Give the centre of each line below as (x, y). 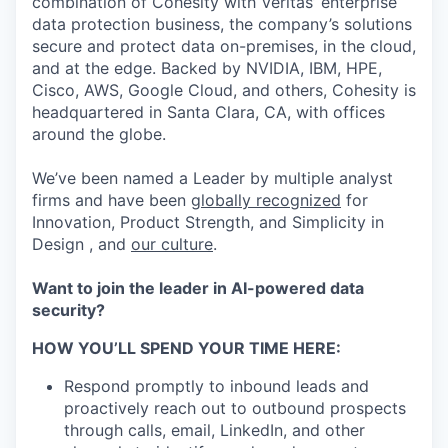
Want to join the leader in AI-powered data (198, 288)
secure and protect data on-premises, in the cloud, (224, 46)
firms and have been (111, 200)
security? (68, 310)
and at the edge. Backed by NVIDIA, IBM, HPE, (207, 68)
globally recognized (266, 200)
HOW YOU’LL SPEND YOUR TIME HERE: (186, 348)
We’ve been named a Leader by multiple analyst (212, 178)
